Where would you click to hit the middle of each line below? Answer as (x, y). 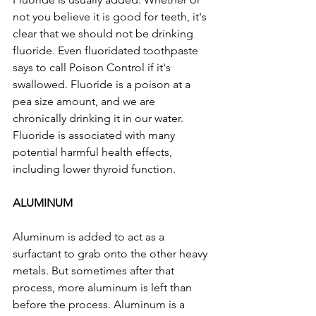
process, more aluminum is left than (104, 288)
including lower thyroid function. (94, 169)
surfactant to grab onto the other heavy (111, 254)
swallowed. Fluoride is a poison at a (103, 85)
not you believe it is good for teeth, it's (111, 17)
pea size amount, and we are (85, 102)
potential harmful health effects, (94, 152)
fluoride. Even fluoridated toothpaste (107, 51)
